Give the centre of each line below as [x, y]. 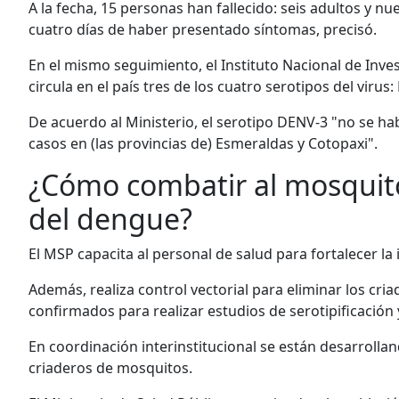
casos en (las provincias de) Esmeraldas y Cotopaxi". [203, 143]
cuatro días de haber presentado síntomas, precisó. [203, 29]
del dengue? [110, 218]
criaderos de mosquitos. [110, 367]
